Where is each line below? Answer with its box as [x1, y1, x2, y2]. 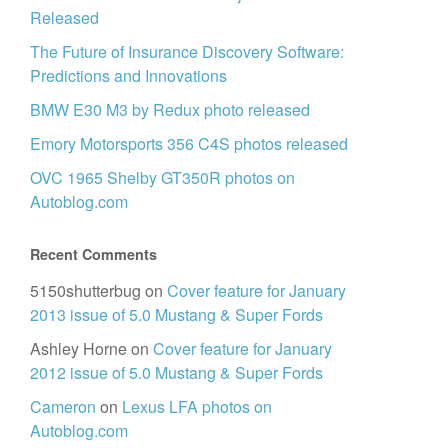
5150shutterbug [30, 279, 141, 303]
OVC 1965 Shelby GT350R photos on [30, 166, 295, 190]
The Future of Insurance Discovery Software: [30, 40, 344, 64]
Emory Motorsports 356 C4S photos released [30, 132, 348, 156]
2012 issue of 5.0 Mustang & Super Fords [30, 361, 323, 385]
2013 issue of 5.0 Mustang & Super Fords [30, 303, 323, 327]
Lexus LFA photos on [122, 395, 272, 419]
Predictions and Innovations [30, 64, 227, 88]
